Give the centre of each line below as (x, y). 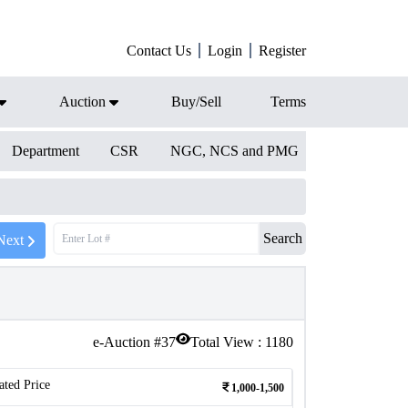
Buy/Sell (196, 102)
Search (283, 238)
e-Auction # (127, 342)
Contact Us (159, 51)
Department (45, 151)
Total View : (228, 342)
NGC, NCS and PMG (234, 151)
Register (282, 51)
